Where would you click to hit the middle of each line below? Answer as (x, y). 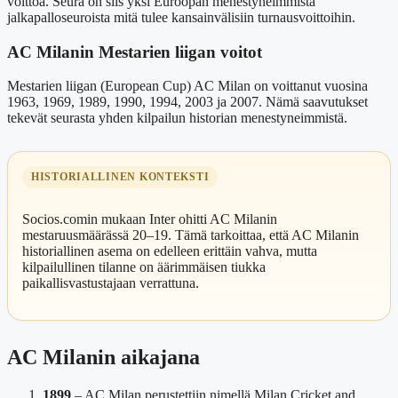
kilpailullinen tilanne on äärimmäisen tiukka (144, 267)
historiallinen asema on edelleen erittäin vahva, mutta (170, 251)
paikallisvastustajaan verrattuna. (111, 283)
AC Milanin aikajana (103, 358)
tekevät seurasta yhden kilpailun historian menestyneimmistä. (177, 118)
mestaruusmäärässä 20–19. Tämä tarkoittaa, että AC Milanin (191, 235)
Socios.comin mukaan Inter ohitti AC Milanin (150, 219)
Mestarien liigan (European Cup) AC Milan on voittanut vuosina (187, 86)
